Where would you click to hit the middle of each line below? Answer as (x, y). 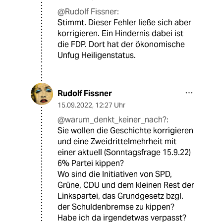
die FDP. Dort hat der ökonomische (121, 45)
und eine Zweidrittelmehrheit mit (117, 142)
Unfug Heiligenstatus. (97, 55)
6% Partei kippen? (91, 164)
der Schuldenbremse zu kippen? (116, 207)
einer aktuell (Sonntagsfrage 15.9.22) (124, 153)
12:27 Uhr (110, 105)
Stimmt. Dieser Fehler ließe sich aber (124, 23)
